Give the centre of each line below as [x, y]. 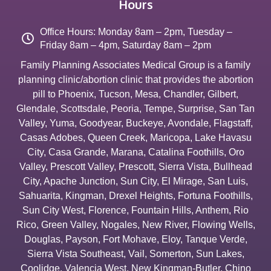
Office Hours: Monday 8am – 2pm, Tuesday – [136, 31]
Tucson [114, 94]
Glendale [36, 108]
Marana [127, 152]
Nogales [119, 224]
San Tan [237, 108]
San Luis [227, 181]
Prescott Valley [82, 166]
